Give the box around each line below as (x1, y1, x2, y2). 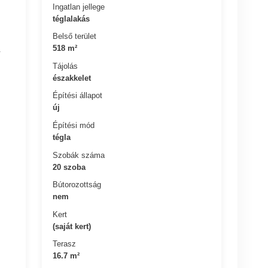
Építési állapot (53, 91, 103, 100)
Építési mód (53, 120, 95, 130)
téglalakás (53, 14, 90, 23)
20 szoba (53, 162, 86, 172)
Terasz (53, 239, 77, 248)
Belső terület (53, 31, 97, 41)
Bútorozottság (53, 179, 102, 189)
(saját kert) (53, 221, 92, 231)
